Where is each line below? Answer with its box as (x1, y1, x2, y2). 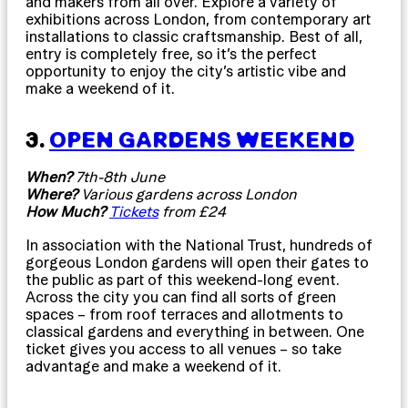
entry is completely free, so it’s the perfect (25, 46, 317, 63)
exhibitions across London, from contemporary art (25, 11, 371, 28)
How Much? (25, 203, 109, 220)
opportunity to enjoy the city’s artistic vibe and (25, 63, 346, 80)
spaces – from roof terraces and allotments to (25, 306, 343, 323)
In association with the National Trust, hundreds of (25, 237, 372, 254)
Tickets (109, 203, 158, 220)
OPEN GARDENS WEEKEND (49, 127, 354, 153)
